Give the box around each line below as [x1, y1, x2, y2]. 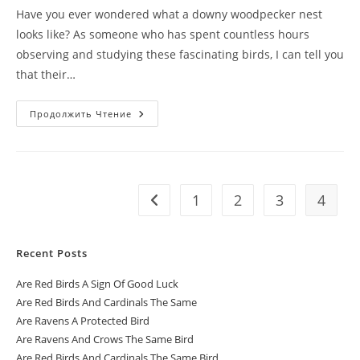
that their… [16, 67, 76, 82]
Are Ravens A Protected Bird [16, 313, 149, 328]
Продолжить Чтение [30, 108, 132, 120]
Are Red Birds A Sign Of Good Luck [16, 276, 178, 291]
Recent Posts [16, 246, 88, 260]
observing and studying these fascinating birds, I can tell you [16, 47, 344, 62]
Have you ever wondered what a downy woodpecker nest [16, 6, 322, 22]
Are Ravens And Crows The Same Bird [16, 332, 194, 346]
